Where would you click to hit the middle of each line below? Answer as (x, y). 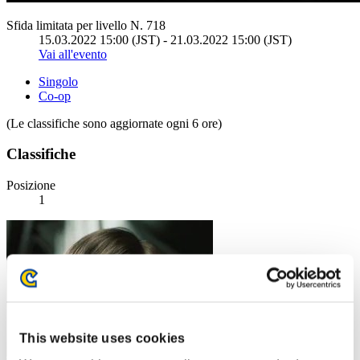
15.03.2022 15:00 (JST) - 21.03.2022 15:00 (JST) (165, 39)
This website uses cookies (102, 338)
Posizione (31, 186)
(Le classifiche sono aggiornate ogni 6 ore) (114, 123)
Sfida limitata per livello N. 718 (86, 25)
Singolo (58, 81)
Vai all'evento (73, 54)
